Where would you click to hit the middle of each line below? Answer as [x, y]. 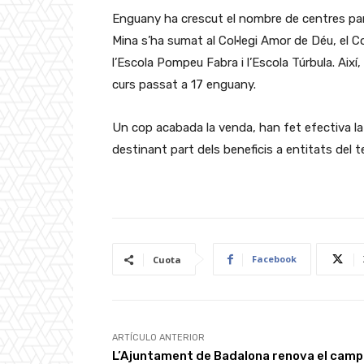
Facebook [274, 259]
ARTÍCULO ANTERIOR [158, 338]
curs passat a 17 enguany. [184, 85]
